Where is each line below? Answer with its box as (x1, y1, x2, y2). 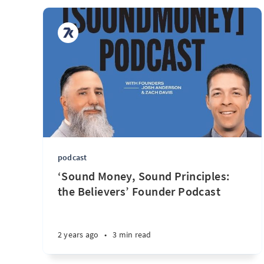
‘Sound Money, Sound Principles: (58, 169, 230, 183)
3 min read (113, 229, 151, 240)
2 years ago (58, 229, 99, 240)
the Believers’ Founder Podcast (58, 184, 220, 199)
